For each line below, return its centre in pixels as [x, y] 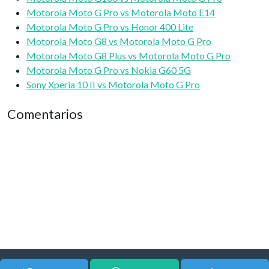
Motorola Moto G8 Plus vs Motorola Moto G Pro [128, 56]
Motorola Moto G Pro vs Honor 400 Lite [110, 27]
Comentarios [45, 114]
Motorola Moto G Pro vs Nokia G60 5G [109, 70]
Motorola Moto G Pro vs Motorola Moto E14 [121, 12]
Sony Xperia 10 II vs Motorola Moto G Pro [113, 84]
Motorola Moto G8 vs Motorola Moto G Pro [119, 41]
